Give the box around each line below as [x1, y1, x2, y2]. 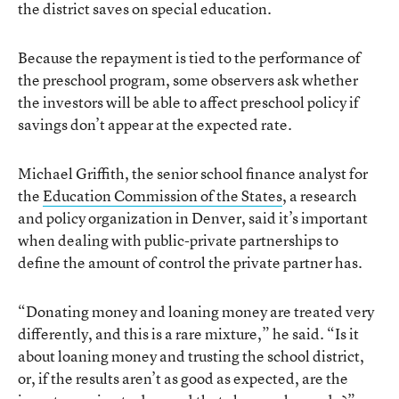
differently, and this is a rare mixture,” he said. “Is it [18, 323, 359, 344]
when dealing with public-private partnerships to [18, 230, 338, 250]
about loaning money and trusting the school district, [18, 346, 364, 366]
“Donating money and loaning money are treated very [18, 301, 374, 322]
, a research [282, 185, 357, 206]
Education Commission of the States [43, 185, 282, 206]
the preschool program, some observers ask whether [18, 69, 358, 90]
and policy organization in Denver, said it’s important [18, 208, 368, 228]
